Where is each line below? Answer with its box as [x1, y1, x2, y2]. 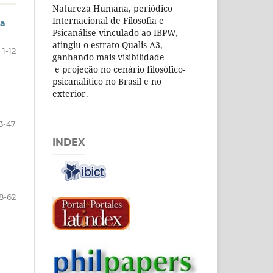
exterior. [52, 88, 88, 100]
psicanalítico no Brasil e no [52, 76, 161, 88]
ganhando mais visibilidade [52, 51, 165, 63]
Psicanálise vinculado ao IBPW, [52, 27, 178, 39]
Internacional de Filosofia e [52, 15, 164, 27]
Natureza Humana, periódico [52, 2, 172, 15]
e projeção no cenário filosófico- [52, 63, 185, 76]
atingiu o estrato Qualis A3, [52, 39, 163, 51]
